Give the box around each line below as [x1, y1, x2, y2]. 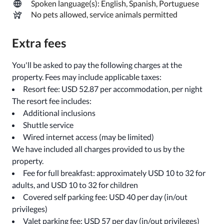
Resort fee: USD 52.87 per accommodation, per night [23, 84, 202, 93]
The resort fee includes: [12, 96, 91, 105]
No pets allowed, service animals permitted [31, 9, 177, 19]
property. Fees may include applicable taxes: [12, 72, 161, 81]
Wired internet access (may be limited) [23, 132, 154, 141]
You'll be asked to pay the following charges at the [12, 60, 182, 69]
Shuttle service [23, 120, 73, 129]
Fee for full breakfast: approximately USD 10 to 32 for [23, 168, 205, 177]
